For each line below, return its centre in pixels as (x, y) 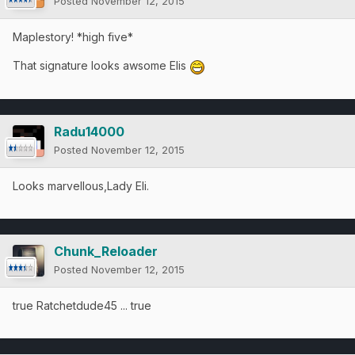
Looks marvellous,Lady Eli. (81, 185)
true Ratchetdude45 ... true (84, 305)
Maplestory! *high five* (73, 37)
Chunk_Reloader (106, 251)
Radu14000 (89, 131)
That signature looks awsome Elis (101, 66)
